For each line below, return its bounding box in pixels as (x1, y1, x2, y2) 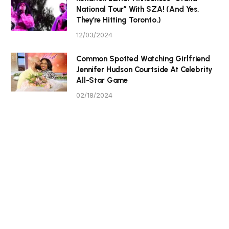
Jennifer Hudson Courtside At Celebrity (76, 64, 213, 74)
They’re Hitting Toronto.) (76, 15, 162, 25)
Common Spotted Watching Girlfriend (76, 54, 210, 63)
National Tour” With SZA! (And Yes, (76, 4, 199, 14)
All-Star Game (76, 75, 128, 85)
